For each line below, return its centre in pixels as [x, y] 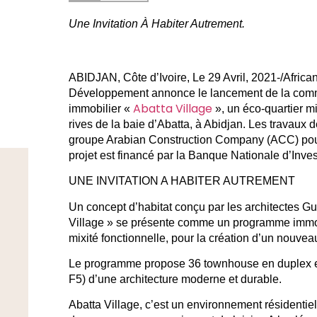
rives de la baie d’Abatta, [132, 124]
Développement [108, 93]
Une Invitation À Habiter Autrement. [156, 23]
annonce [173, 93]
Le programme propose [128, 263]
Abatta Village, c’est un [127, 305]
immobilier [94, 108]
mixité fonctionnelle [117, 238]
